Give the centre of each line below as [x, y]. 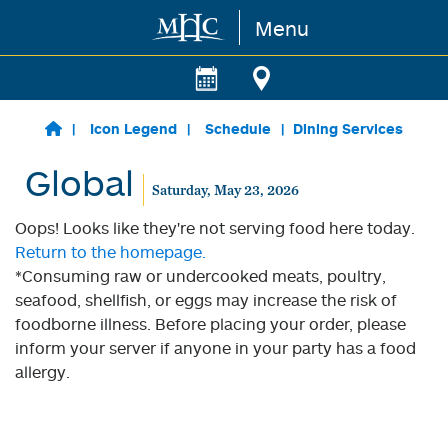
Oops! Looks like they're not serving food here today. [215, 228]
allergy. [42, 372]
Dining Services [347, 128]
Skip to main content [95, 28]
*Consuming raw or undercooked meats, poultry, [200, 276]
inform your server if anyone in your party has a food [215, 348]
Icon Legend [133, 128]
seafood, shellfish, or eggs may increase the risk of [206, 300]
